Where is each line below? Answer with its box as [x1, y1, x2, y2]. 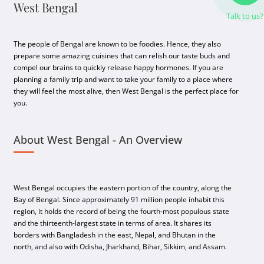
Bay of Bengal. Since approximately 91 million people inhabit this [14, 194, 225, 204]
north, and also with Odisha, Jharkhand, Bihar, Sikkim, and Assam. [14, 242, 227, 252]
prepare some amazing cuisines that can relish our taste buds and [14, 51, 230, 61]
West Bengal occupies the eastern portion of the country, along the [14, 183, 232, 193]
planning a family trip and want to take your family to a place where [14, 74, 233, 84]
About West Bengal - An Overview [14, 133, 183, 147]
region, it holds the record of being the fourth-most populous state [14, 206, 230, 216]
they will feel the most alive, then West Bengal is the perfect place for [14, 86, 239, 96]
